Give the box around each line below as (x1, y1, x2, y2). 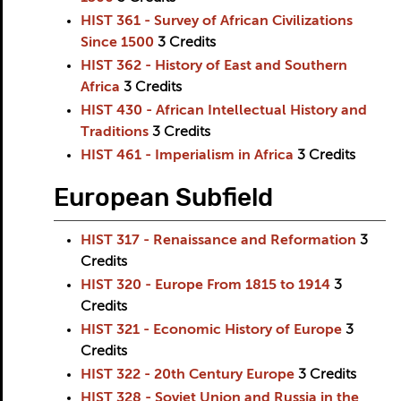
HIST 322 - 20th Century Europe (80, 368, 294, 382)
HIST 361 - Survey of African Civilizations (80, 14, 353, 29)
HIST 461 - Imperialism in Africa (80, 149, 294, 163)
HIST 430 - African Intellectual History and (80, 104, 367, 118)
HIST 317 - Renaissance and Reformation (80, 234, 356, 248)
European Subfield (53, 183, 273, 212)
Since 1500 (80, 36, 154, 50)
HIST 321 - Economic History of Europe (80, 323, 342, 337)
